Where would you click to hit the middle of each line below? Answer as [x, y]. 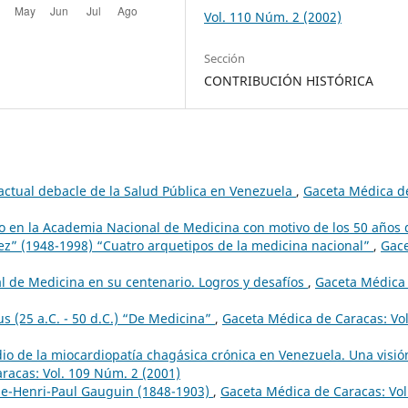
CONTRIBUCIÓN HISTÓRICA [289, 80]
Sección [225, 58]
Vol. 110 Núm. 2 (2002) [273, 16]
